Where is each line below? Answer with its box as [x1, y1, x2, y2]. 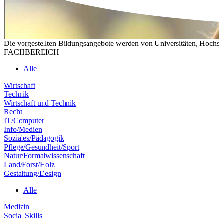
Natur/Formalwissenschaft [4, 151, 85, 160]
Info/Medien [4, 125, 42, 133]
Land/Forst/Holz [4, 160, 55, 169]
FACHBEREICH [4, 47, 59, 56]
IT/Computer [4, 116, 44, 125]
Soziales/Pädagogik [4, 133, 64, 142]
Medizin [4, 202, 29, 211]
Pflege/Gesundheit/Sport [4, 142, 79, 151]
